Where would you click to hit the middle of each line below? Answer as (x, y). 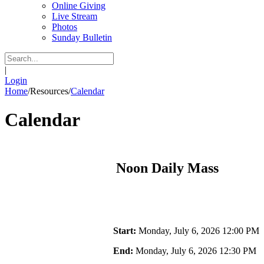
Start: (125, 230)
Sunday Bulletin (82, 37)
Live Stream (75, 16)
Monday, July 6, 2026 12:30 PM (195, 250)
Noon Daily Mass (167, 168)
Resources (49, 91)
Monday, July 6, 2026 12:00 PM (198, 230)
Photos (65, 27)
